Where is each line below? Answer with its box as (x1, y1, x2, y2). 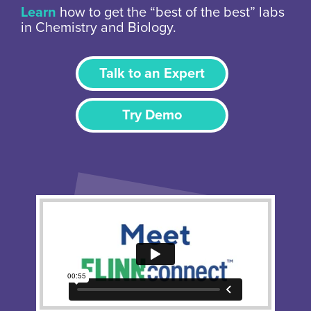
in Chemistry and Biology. (21, 19, 176, 36)
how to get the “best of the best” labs (56, 3, 285, 21)
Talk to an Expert (99, 65, 205, 82)
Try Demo (122, 106, 182, 124)
